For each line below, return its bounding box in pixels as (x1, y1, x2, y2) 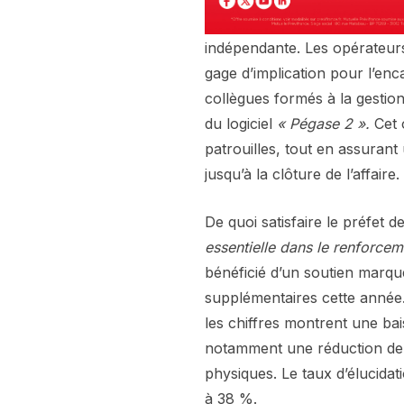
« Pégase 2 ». (277, 115, 370, 133)
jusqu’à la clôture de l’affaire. (205, 165, 399, 184)
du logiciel (205, 115, 277, 133)
